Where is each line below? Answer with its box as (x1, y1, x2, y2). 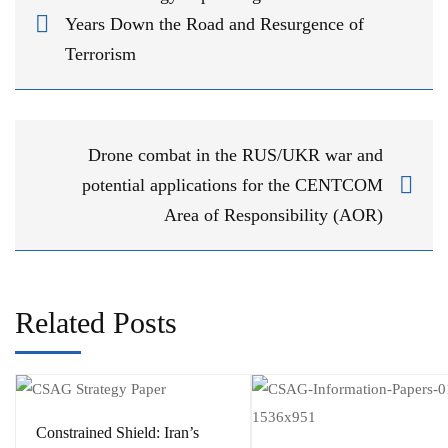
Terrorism (65, 43, 136, 64)
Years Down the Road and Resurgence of (65, 13, 364, 34)
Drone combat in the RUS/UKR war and (88, 144, 383, 165)
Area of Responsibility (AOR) (164, 204, 383, 225)
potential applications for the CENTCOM (82, 174, 383, 195)
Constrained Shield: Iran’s (36, 423, 199, 441)
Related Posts (15, 305, 177, 339)
